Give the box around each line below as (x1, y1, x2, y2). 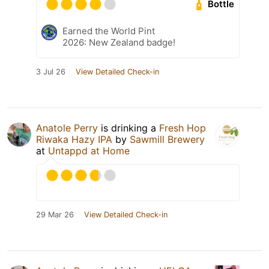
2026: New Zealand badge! (62, 36, 175, 48)
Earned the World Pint (62, 25, 155, 37)
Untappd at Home (48, 144, 130, 157)
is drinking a (98, 121, 159, 134)
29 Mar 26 (36, 210, 74, 219)
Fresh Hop (159, 121, 206, 134)
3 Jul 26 (36, 67, 65, 76)
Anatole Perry (36, 121, 98, 134)
